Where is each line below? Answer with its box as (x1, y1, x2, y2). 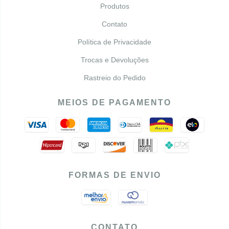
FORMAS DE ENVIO (68, 170, 161, 179)
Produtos (100, 2, 129, 10)
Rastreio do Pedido (83, 73, 146, 82)
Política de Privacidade (78, 37, 151, 46)
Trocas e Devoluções (80, 55, 149, 64)
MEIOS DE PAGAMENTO (58, 98, 171, 107)
